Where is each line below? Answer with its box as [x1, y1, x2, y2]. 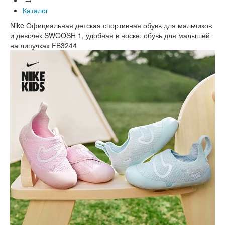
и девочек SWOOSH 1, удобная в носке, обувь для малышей [10, 30, 210, 40]
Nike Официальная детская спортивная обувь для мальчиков [10, 20, 212, 30]
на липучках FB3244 [10, 40, 77, 50]
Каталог [23, 5, 48, 15]
